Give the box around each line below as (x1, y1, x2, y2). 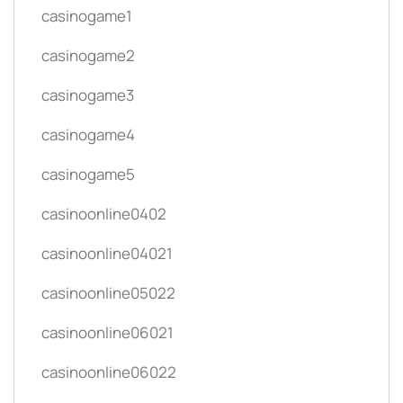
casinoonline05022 (41, 282, 175, 303)
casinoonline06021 (41, 321, 174, 343)
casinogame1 (41, 4, 132, 26)
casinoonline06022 (41, 361, 176, 382)
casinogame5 (41, 163, 135, 184)
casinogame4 (41, 123, 135, 145)
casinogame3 (41, 84, 134, 105)
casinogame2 (41, 44, 135, 66)
